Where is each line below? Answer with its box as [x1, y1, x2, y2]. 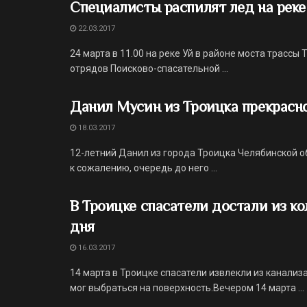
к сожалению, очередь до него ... [70, 162, 217, 173]
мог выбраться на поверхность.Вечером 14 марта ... [70, 282, 304, 293]
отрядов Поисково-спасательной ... [70, 63, 228, 74]
